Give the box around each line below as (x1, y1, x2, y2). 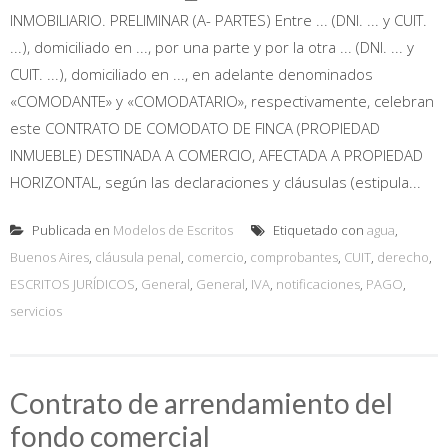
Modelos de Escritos (113, 220, 233, 239)
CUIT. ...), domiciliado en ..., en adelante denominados (10, 63, 373, 84)
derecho (377, 247, 429, 266)
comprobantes (250, 247, 338, 266)
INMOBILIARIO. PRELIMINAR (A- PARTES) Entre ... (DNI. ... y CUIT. (10, 9, 427, 30)
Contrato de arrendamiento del (10, 385, 393, 420)
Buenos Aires (10, 247, 89, 266)
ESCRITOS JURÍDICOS (10, 274, 135, 293)
